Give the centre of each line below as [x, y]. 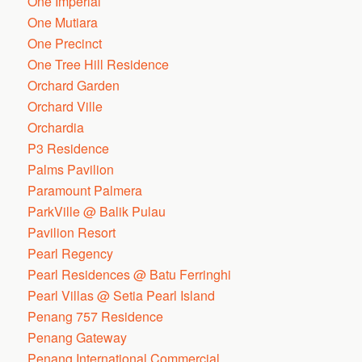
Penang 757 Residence [96, 316]
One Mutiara [63, 22]
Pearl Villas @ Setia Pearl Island [122, 295]
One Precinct [65, 43]
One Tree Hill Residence [99, 64]
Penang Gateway [78, 337]
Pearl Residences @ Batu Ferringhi [130, 274]
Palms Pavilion [71, 169]
